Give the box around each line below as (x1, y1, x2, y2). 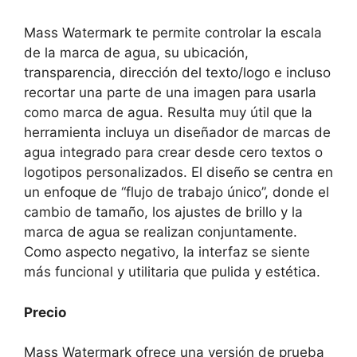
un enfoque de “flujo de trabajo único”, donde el (24, 184, 329, 200)
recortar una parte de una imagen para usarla (24, 84, 316, 100)
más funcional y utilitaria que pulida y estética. (24, 264, 320, 280)
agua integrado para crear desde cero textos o (24, 144, 323, 160)
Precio (24, 304, 66, 320)
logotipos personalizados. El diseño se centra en (24, 164, 333, 180)
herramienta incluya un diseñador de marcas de (24, 124, 331, 140)
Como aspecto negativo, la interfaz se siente (24, 244, 310, 260)
